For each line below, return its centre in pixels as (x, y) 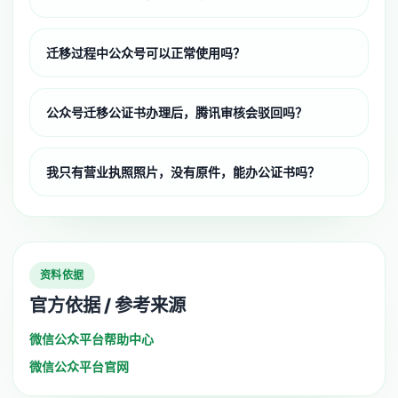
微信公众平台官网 (79, 366)
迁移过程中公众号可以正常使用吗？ (146, 52)
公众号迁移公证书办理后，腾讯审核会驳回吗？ (177, 112)
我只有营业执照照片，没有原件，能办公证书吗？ (183, 171)
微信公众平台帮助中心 (92, 338)
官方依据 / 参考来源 (107, 305)
